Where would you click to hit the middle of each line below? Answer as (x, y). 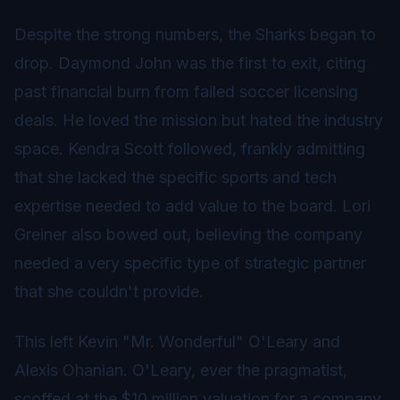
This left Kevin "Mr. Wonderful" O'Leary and (177, 341)
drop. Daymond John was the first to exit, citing (190, 62)
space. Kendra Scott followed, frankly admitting (190, 148)
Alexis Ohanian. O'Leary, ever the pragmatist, (181, 370)
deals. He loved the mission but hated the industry (199, 120)
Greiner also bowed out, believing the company (188, 234)
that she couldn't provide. (109, 291)
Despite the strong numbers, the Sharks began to (195, 34)
